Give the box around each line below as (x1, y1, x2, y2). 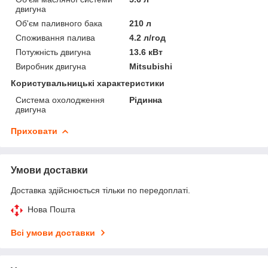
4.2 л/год (129, 32, 166, 42)
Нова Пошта (28, 204, 75, 214)
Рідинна (129, 95, 163, 105)
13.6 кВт (129, 47, 163, 57)
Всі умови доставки (11, 227, 95, 237)
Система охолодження (16, 95, 105, 105)
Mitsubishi (129, 61, 173, 71)
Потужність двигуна (16, 47, 91, 57)
